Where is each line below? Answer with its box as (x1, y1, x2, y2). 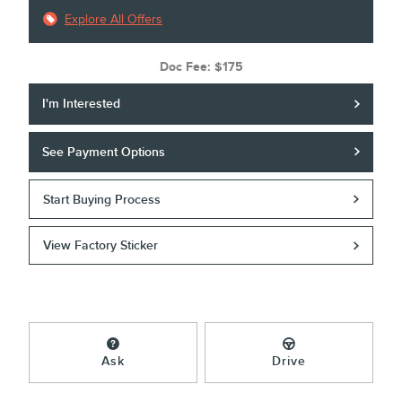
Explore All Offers (65, 12, 162, 28)
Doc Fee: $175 (159, 59, 243, 75)
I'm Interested (42, 96, 121, 112)
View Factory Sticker (43, 238, 159, 254)
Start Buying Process (43, 191, 162, 207)
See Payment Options (42, 144, 166, 160)
